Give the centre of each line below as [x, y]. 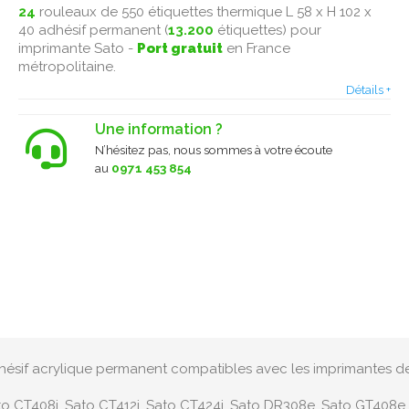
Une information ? [159, 129]
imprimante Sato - [76, 49]
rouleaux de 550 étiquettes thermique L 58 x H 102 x [204, 12]
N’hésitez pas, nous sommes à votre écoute [214, 149]
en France [258, 49]
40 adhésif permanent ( [93, 31]
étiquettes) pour [267, 31]
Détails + [368, 89]
